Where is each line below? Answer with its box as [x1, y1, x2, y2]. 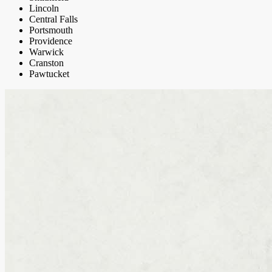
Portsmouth [29, 25, 73, 36]
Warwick [29, 47, 64, 58]
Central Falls [29, 14, 78, 25]
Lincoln [29, 3, 59, 14]
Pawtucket [29, 69, 69, 80]
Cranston [29, 58, 64, 69]
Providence [29, 36, 72, 47]
